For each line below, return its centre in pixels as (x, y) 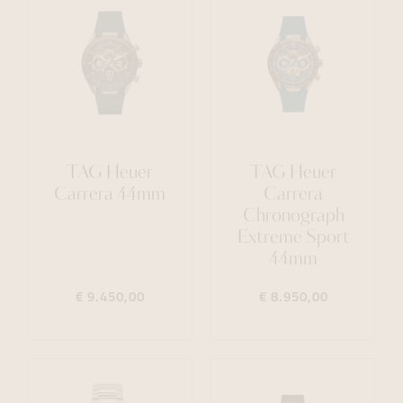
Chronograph (293, 217)
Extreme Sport (293, 238)
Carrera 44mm (110, 195)
